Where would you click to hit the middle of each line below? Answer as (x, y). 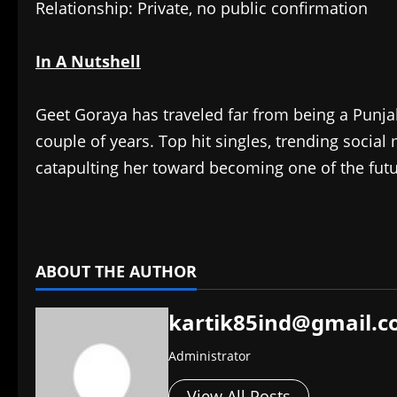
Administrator (210, 356)
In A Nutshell (88, 62)
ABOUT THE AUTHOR (116, 272)
